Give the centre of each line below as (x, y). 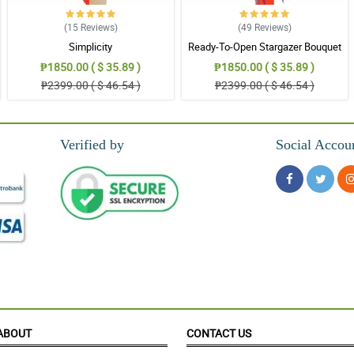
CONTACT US (219, 333)
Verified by (92, 145)
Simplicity (91, 46)
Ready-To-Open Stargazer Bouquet (264, 46)
